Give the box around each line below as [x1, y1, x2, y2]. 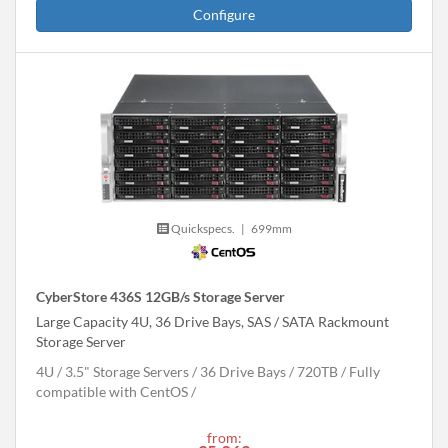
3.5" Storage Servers [65, 363, 189, 381]
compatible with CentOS [36, 383, 188, 401]
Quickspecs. [168, 221, 235, 237]
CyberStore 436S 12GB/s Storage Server [36, 288, 285, 306]
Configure [193, 5, 255, 23]
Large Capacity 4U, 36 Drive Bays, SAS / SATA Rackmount [36, 313, 389, 331]
